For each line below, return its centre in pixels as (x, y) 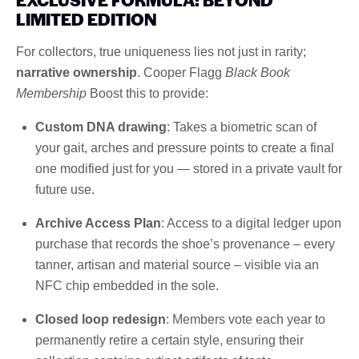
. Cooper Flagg (181, 72)
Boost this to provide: (147, 93)
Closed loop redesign (101, 319)
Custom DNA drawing (101, 127)
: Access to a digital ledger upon (251, 223)
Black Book (258, 72)
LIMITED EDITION (86, 18)
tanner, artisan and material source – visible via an (177, 264)
